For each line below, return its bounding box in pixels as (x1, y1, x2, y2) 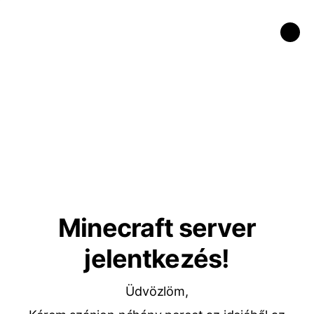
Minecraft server (57, 212, 257, 243)
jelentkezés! (84, 243, 230, 274)
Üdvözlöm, (125, 284, 189, 299)
